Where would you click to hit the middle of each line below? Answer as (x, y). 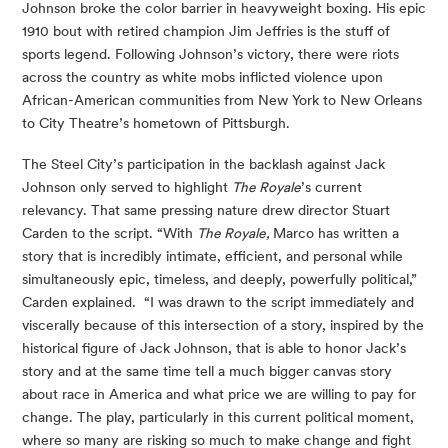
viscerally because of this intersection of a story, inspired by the (223, 325)
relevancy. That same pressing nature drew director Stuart (206, 210)
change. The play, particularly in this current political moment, (218, 417)
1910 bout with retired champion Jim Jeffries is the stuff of (206, 31)
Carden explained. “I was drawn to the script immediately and (218, 302)
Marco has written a (336, 233)
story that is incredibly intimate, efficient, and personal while (212, 256)
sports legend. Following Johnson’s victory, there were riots (210, 54)
